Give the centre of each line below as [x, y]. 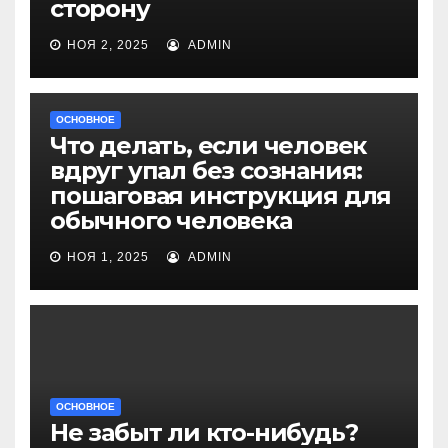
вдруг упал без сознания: [206, 170]
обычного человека [171, 220]
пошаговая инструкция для [221, 195]
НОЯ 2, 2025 [108, 45]
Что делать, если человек [208, 145]
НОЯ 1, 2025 [108, 257]
